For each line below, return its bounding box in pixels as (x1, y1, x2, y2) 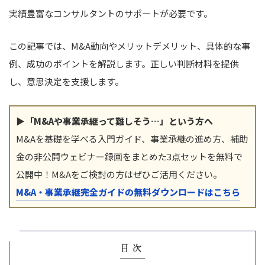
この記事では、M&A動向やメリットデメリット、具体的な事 (9, 40, 250, 53)
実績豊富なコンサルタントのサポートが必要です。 (9, 7, 212, 20)
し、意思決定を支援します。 (9, 75, 124, 88)
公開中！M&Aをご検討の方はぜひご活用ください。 (16, 168, 222, 181)
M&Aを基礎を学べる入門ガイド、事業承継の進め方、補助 (16, 132, 248, 146)
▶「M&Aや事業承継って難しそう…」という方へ (16, 115, 213, 128)
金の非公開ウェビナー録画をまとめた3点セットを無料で (16, 150, 243, 163)
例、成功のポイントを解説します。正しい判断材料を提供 (9, 57, 239, 70)
